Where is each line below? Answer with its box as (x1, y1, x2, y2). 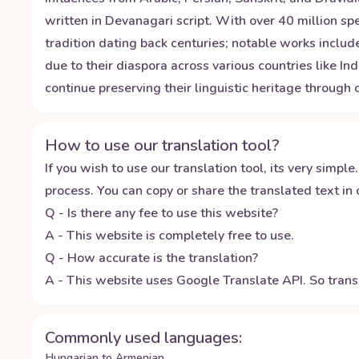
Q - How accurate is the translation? (45, 249, 258, 267)
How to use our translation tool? (45, 135, 280, 156)
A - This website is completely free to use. (45, 227, 294, 244)
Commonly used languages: (45, 327, 242, 349)
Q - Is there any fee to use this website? (45, 204, 278, 222)
